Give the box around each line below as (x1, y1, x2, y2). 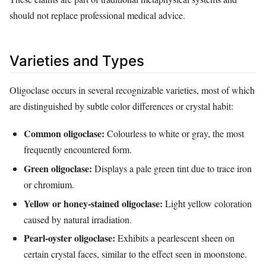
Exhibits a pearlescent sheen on (115, 232, 235, 245)
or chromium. (24, 178, 74, 191)
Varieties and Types (9, 52, 144, 69)
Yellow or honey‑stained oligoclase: (24, 196, 163, 210)
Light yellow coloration (163, 197, 252, 210)
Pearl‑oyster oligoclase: (24, 231, 115, 245)
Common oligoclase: (24, 126, 104, 141)
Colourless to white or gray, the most (104, 127, 244, 140)
